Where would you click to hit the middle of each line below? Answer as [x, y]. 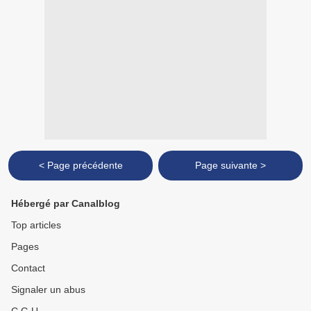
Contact [28, 268]
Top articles [36, 225]
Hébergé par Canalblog [66, 204]
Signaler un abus [48, 290]
